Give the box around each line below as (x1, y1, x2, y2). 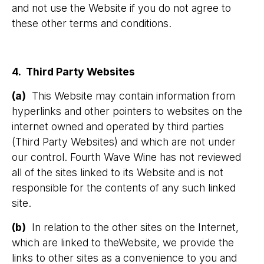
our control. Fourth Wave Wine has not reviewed (12, 151, 241, 163)
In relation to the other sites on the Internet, (26, 221, 239, 233)
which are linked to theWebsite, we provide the (12, 236, 234, 249)
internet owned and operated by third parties (12, 120, 224, 133)
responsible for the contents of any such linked (12, 181, 236, 194)
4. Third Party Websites (12, 65, 135, 78)
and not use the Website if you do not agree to (12, 2, 231, 14)
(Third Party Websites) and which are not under (12, 136, 236, 148)
